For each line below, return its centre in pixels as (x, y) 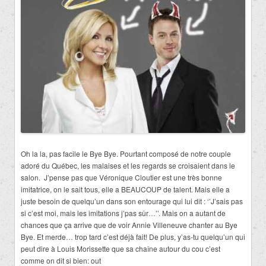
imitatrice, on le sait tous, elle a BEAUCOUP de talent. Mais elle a (125, 189)
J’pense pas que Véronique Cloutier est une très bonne (133, 177)
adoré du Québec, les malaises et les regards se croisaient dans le (128, 165)
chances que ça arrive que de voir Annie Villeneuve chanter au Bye (129, 224)
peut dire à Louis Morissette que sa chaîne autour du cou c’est (121, 248)
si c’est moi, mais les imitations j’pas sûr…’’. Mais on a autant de (123, 213)
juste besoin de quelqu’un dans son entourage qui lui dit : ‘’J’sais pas (132, 201)
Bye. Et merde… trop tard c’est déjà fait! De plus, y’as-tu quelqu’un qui (133, 236)
